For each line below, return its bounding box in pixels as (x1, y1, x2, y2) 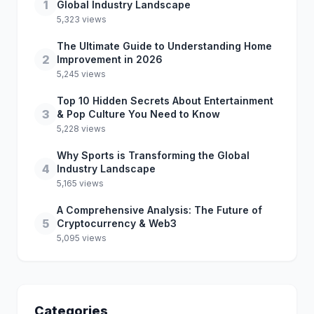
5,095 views (57, 233, 107, 243)
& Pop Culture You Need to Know (57, 108, 220, 120)
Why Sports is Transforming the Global (57, 149, 250, 161)
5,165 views (57, 178, 104, 189)
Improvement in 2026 (57, 53, 163, 65)
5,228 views (57, 123, 106, 134)
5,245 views (57, 69, 106, 79)
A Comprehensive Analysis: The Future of (57, 204, 262, 216)
